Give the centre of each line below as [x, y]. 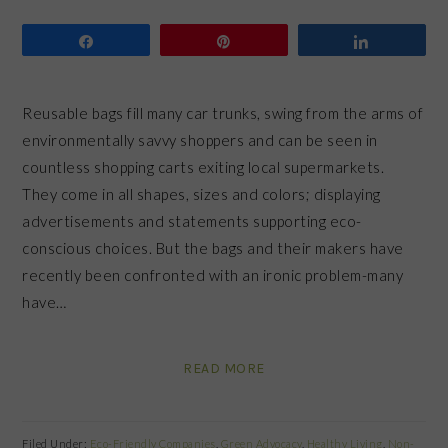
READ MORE [224, 368]
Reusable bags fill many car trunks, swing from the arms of [223, 112]
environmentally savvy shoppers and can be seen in [200, 139]
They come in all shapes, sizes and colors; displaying [201, 193]
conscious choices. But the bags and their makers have [213, 247]
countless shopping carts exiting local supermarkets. [205, 166]
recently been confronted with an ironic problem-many [213, 274]
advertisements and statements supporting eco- [192, 220]
